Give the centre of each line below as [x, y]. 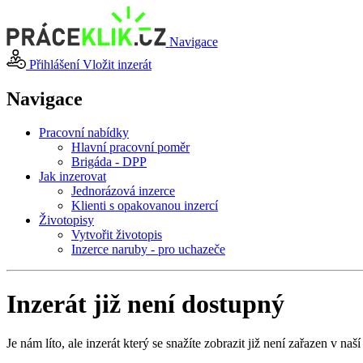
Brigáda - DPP [109, 162]
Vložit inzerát [117, 64]
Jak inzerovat [73, 177]
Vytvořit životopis [117, 235]
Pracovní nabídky [84, 133]
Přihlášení [54, 64]
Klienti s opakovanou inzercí [145, 206]
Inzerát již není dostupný [145, 303]
